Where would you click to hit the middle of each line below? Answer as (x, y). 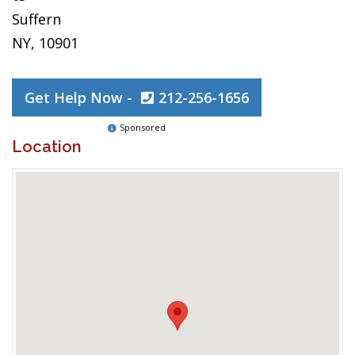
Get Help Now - (80, 97)
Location (47, 147)
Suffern (36, 19)
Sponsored (143, 127)
